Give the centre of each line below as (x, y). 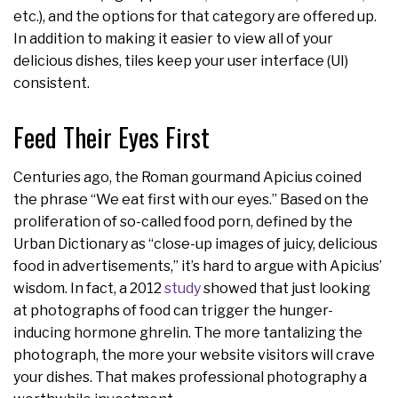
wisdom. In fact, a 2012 (89, 288)
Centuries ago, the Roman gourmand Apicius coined (187, 177)
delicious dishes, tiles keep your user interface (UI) (181, 60)
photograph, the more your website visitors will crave (194, 354)
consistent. (53, 83)
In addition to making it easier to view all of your (173, 38)
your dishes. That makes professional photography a (190, 377)
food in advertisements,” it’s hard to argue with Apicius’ (198, 266)
